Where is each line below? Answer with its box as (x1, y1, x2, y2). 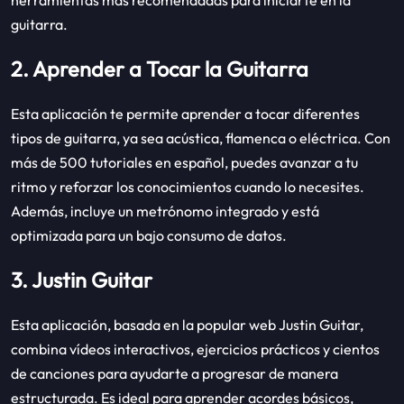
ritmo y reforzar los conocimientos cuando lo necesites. (11, 177, 364, 196)
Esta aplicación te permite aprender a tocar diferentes (11, 104, 360, 123)
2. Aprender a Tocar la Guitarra (11, 55, 308, 82)
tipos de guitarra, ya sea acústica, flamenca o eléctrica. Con (11, 128, 390, 147)
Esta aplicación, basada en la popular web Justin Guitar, (11, 315, 363, 334)
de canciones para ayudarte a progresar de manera (11, 363, 338, 382)
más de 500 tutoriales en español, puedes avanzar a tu (11, 152, 358, 171)
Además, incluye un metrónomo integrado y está (11, 201, 319, 220)
